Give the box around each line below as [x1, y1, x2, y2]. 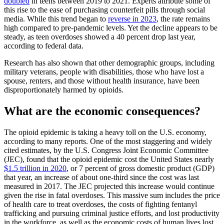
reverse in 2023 [108, 14, 156, 23]
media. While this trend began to [4, 14, 108, 23]
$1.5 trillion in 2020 [4, 163, 66, 172]
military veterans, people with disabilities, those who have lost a [4, 67, 204, 76]
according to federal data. [4, 41, 85, 50]
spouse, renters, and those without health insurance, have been [4, 76, 199, 85]
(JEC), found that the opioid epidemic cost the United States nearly [4, 154, 214, 163]
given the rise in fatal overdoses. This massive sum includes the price [4, 190, 220, 199]
